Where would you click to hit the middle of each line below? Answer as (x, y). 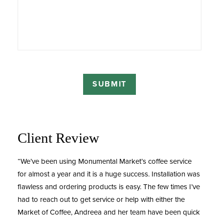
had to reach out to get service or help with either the (101, 199)
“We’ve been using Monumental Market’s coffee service (105, 161)
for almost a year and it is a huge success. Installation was (109, 174)
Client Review (58, 138)
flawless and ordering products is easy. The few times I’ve (109, 186)
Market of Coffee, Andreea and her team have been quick (109, 212)
